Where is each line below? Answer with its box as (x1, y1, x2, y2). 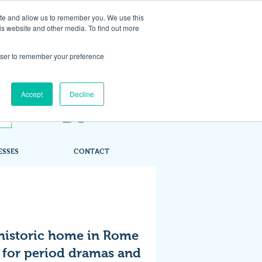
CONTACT (74, 147, 109, 156)
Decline (70, 89, 94, 99)
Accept (21, 89, 43, 99)
